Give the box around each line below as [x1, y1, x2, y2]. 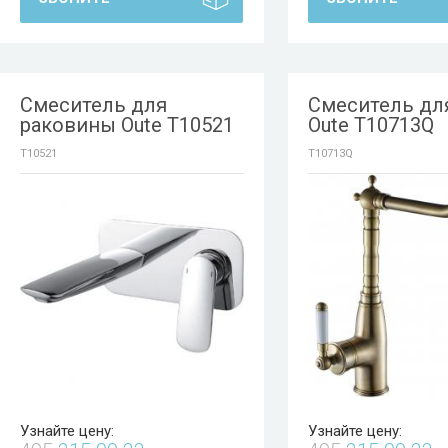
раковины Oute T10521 [20, 113, 234, 137]
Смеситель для [20, 93, 167, 117]
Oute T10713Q [308, 113, 434, 137]
